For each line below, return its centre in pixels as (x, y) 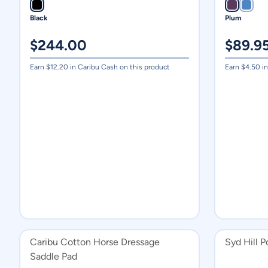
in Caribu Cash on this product (119, 67)
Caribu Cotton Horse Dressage (95, 242)
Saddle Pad (54, 256)
